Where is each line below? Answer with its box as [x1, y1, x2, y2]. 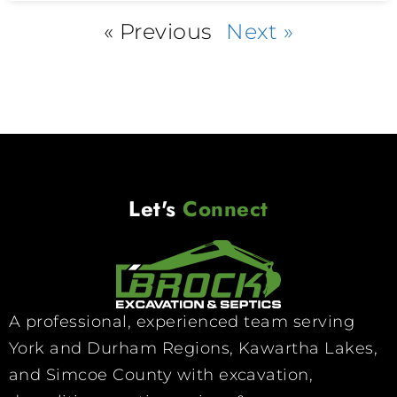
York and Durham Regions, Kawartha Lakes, [9, 339, 378, 359]
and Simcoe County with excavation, [9, 365, 314, 385]
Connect [183, 193, 269, 225]
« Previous [103, 19, 212, 45]
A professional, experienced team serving [9, 312, 355, 332]
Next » [226, 19, 294, 45]
